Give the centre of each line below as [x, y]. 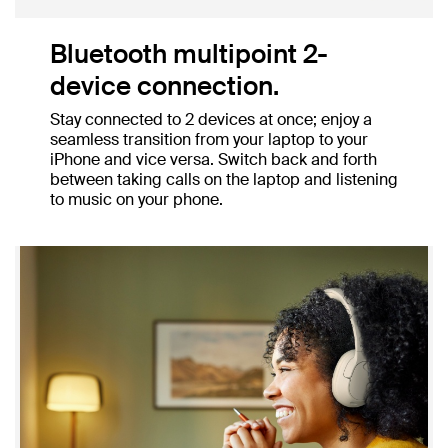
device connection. [164, 86]
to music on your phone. [136, 200]
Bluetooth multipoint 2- [189, 54]
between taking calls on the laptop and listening [224, 180]
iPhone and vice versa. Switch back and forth [213, 160]
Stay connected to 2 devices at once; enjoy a [211, 120]
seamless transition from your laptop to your [209, 140]
